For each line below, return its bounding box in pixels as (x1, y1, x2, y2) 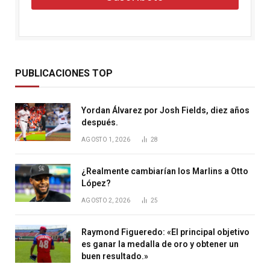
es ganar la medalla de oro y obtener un (81, 239, 239, 249)
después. (81, 117, 118, 127)
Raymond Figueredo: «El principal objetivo (81, 227, 250, 237)
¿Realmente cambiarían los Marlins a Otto (81, 166, 248, 176)
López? (81, 178, 111, 188)
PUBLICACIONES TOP (15, 67, 113, 79)
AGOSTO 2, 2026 (81, 196, 131, 204)
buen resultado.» (81, 251, 148, 261)
